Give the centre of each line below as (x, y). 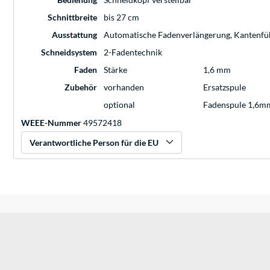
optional (119, 105)
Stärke (115, 70)
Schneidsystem (69, 52)
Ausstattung (74, 35)
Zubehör (81, 87)
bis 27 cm (121, 17)
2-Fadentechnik (133, 52)
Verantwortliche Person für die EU (94, 143)
